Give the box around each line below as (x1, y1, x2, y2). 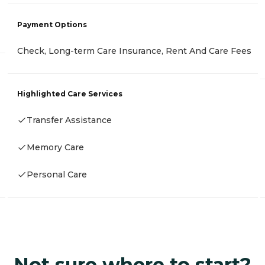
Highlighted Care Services (17, 89, 122, 99)
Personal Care (27, 169, 87, 180)
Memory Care (27, 142, 84, 153)
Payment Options (17, 20, 87, 29)
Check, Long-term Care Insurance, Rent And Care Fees (17, 45, 251, 56)
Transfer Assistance (27, 115, 112, 126)
